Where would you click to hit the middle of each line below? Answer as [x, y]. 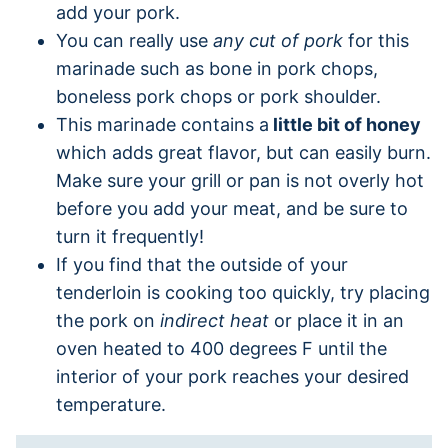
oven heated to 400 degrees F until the [221, 348]
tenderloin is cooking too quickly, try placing [243, 292]
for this [376, 40]
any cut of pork [278, 40]
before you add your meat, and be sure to [232, 208]
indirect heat [214, 320]
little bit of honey [345, 124]
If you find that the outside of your [202, 264]
